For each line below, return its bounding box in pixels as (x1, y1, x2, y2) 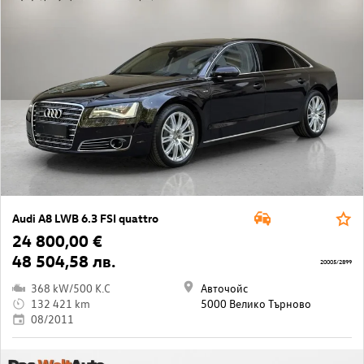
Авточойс (201, 280, 248, 296)
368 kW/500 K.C (31, 280, 110, 296)
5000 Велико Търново (201, 296, 311, 311)
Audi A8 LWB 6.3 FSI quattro (12, 210, 158, 226)
